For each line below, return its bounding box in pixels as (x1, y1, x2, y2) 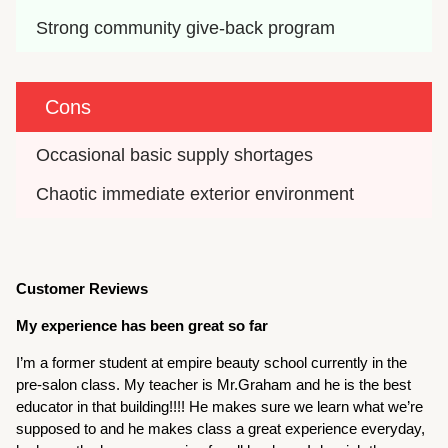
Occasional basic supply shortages (36, 145, 314, 166)
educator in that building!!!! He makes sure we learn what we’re (16, 398, 424, 416)
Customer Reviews (16, 280, 149, 298)
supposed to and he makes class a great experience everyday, (16, 420, 426, 438)
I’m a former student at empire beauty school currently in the (16, 354, 408, 372)
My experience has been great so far (16, 317, 269, 335)
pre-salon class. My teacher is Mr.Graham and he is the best (16, 376, 412, 394)
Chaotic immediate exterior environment (36, 184, 355, 205)
